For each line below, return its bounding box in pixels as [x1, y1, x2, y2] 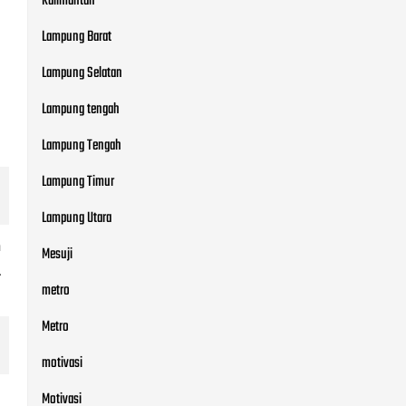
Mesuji [42, 243, 72, 266]
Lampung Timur [42, 170, 114, 194]
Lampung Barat [42, 25, 111, 49]
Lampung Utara [42, 207, 111, 230]
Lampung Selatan [42, 62, 122, 85]
